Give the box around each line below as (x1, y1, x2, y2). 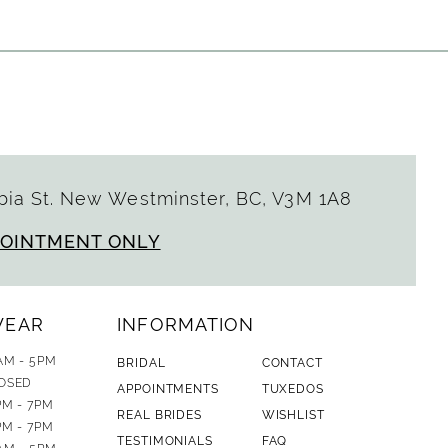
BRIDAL (117, 356, 166, 371)
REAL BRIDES (117, 408, 202, 423)
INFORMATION (117, 314, 255, 336)
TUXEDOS (261, 382, 324, 397)
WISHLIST (261, 408, 325, 423)
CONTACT (261, 356, 323, 371)
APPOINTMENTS (117, 382, 219, 397)
